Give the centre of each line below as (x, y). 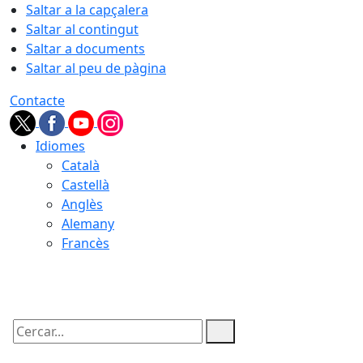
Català (81, 165)
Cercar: (31, 345)
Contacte (37, 100)
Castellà (85, 185)
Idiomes (60, 146)
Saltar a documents (85, 49)
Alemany (88, 224)
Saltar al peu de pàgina (96, 68)
